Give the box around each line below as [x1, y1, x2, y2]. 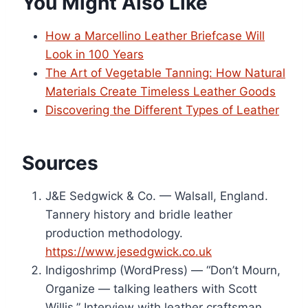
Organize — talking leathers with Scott [45, 282, 257, 296]
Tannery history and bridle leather [45, 208, 232, 222]
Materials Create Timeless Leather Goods [45, 85, 276, 99]
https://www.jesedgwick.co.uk [45, 245, 212, 259]
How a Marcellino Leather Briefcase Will [45, 29, 265, 43]
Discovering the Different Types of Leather [45, 103, 279, 118]
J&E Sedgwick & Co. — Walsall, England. [45, 189, 268, 203]
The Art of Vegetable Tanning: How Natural [45, 66, 285, 80]
